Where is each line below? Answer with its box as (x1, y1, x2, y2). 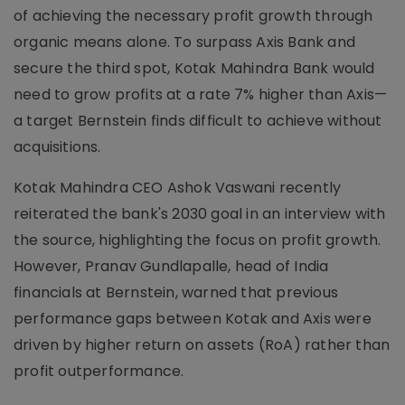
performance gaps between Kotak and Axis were (14, 308, 372, 329)
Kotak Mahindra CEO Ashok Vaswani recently (14, 177, 342, 198)
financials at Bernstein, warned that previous (14, 282, 339, 303)
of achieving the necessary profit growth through (14, 5, 373, 26)
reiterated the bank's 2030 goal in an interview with (14, 203, 386, 224)
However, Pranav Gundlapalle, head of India (14, 256, 329, 277)
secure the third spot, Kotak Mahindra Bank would (14, 58, 375, 79)
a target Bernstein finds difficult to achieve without (14, 110, 382, 131)
